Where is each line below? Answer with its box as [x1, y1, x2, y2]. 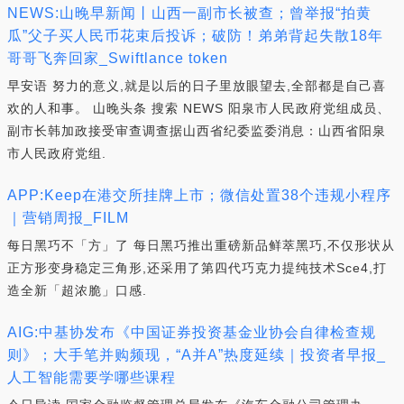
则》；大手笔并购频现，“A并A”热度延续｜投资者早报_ [7, 347, 386, 363]
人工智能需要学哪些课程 [7, 370, 176, 385]
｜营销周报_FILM [7, 210, 129, 225]
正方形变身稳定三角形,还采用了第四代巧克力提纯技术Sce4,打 [7, 261, 387, 275]
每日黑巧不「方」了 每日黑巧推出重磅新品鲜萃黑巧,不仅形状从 [7, 238, 395, 252]
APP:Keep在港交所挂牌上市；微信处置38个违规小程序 [7, 188, 391, 203]
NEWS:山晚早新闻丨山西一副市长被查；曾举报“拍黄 [7, 5, 372, 21]
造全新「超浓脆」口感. [7, 283, 147, 298]
